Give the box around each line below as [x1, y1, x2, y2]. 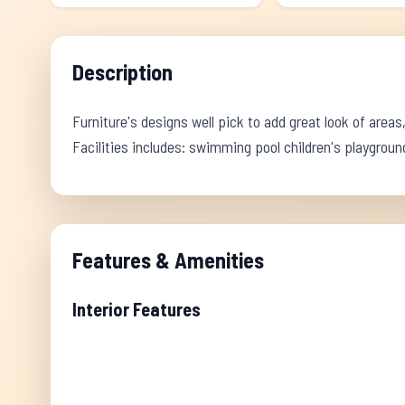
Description [72, 59, 173, 85]
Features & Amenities [72, 247, 264, 273]
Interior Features [72, 298, 201, 320]
